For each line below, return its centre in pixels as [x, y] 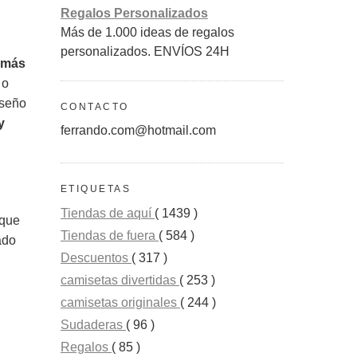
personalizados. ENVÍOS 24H [145, 52]
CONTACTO [95, 107]
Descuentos [96, 257]
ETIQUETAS [96, 189]
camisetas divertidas [120, 280]
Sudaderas [93, 324]
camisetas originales [120, 302]
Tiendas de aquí [108, 213]
